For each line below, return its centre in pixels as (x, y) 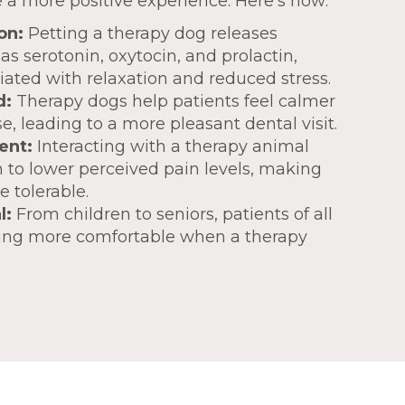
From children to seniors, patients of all (172, 214)
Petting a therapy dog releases (151, 33)
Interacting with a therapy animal (171, 146)
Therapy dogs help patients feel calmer (174, 101)
